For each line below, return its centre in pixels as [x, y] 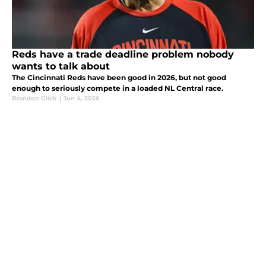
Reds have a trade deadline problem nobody [123, 55]
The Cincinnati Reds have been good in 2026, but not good [119, 78]
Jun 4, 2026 [81, 99]
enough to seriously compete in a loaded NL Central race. [118, 88]
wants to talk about [61, 66]
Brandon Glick [34, 99]
